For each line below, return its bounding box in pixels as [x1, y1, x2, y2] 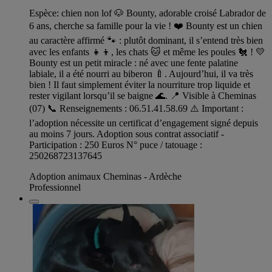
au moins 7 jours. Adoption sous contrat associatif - [29, 129, 224, 140]
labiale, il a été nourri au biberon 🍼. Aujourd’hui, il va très [29, 69, 253, 80]
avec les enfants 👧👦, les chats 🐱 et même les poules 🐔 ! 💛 [29, 47, 265, 58]
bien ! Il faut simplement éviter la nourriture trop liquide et [29, 80, 250, 90]
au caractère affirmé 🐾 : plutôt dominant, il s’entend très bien [29, 35, 263, 46]
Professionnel [29, 182, 81, 193]
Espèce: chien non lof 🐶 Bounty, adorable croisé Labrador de [29, 8, 266, 19]
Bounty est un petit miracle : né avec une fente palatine [29, 58, 238, 69]
